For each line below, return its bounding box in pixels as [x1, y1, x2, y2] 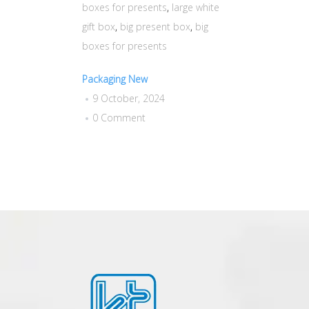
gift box [82, 19, 115, 33]
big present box [120, 19, 190, 33]
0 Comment [92, 110, 146, 124]
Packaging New [82, 72, 148, 86]
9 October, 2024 [92, 91, 165, 105]
